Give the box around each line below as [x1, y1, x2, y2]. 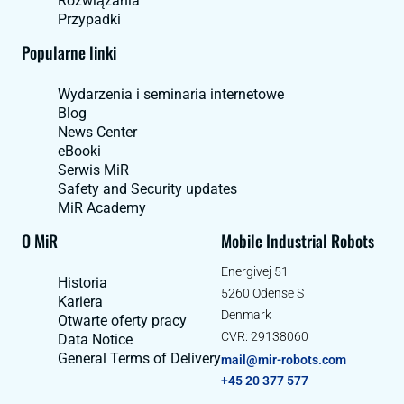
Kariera [58, 293, 103, 311]
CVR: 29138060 [221, 329, 308, 344]
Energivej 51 [221, 264, 289, 280]
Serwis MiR [58, 161, 129, 179]
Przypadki [58, 11, 121, 29]
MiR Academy [58, 199, 146, 217]
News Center [58, 124, 137, 142]
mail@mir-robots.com [221, 353, 346, 368]
